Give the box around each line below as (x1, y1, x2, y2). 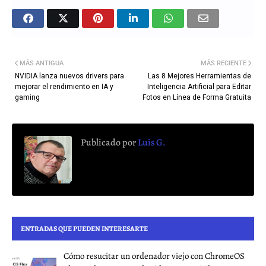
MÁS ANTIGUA (20, 59, 64, 68)
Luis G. (136, 136, 166, 150)
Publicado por (81, 136, 136, 150)
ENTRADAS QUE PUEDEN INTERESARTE (21, 224, 148, 234)
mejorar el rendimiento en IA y (15, 83, 113, 91)
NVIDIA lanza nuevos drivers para (15, 72, 124, 81)
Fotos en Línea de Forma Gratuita (142, 93, 251, 102)
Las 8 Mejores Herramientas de (148, 72, 251, 81)
